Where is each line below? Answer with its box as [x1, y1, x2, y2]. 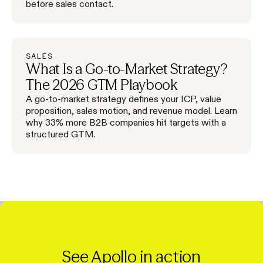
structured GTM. [26, 129, 96, 139]
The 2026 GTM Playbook [26, 76, 178, 93]
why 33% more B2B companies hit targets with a [26, 117, 226, 127]
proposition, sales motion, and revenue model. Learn [26, 105, 237, 115]
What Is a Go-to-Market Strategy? [26, 60, 227, 77]
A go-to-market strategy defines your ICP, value [26, 93, 221, 103]
